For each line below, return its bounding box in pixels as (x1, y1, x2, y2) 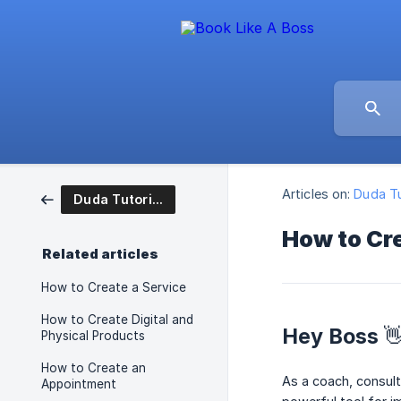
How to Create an (41, 361, 146, 375)
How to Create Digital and (41, 312, 193, 327)
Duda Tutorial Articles (151, 192, 163, 207)
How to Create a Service (41, 280, 186, 294)
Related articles (42, 246, 158, 262)
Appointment (41, 377, 116, 391)
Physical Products (41, 328, 145, 343)
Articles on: (282, 186, 351, 202)
